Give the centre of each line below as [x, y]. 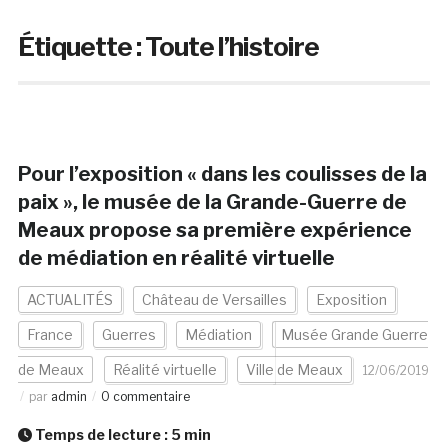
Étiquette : [81, 47]
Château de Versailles [214, 300]
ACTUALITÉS [69, 300]
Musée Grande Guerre [354, 335]
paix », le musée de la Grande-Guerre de [212, 202]
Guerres [128, 335]
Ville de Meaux [294, 370]
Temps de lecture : [101, 435]
